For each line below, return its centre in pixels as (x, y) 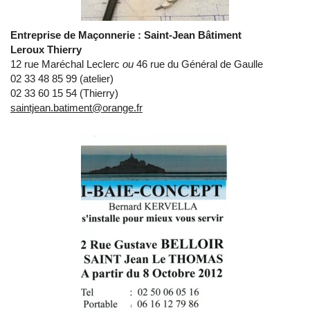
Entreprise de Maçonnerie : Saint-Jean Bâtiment (126, 35)
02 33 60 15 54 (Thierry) (64, 93)
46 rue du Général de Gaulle (198, 64)
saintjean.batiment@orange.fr (76, 108)
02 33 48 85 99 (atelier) (62, 79)
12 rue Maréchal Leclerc (66, 64)
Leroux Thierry (46, 50)
